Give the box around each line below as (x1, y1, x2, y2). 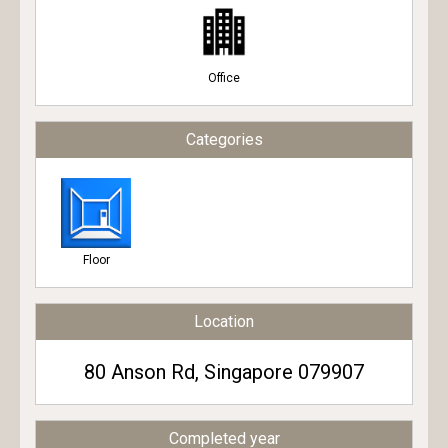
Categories (185, 130, 263, 150)
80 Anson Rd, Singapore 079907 (84, 360, 364, 385)
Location (194, 312, 254, 332)
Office (208, 71, 240, 86)
